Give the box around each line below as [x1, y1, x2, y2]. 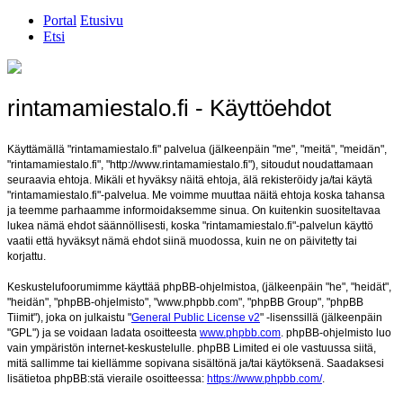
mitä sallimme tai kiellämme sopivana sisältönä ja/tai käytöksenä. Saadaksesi [7, 356, 384, 370]
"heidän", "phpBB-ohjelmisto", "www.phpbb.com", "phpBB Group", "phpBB [7, 295, 363, 309]
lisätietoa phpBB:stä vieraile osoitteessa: [7, 372, 207, 385]
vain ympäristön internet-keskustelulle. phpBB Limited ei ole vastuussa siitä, [7, 341, 376, 354]
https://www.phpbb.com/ [207, 372, 322, 385]
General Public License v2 [131, 310, 260, 324]
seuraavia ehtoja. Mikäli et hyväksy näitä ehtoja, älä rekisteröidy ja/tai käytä [7, 173, 372, 186]
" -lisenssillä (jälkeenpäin [260, 310, 382, 324]
